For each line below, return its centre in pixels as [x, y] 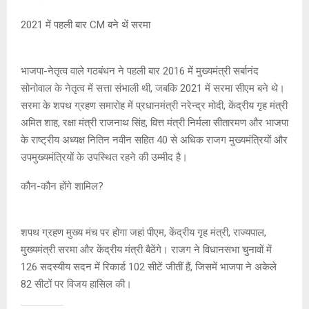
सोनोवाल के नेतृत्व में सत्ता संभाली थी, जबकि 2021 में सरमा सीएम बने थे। [153, 88]
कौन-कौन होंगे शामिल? [62, 186]
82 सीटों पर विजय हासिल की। [76, 284]
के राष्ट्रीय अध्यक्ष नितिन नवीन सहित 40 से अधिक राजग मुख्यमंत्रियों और [154, 140]
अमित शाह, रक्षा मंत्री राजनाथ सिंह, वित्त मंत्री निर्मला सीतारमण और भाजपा [154, 122]
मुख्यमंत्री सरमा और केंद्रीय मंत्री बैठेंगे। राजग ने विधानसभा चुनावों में [146, 249]
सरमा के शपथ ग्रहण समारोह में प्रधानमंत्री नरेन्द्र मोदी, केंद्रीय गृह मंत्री [154, 105]
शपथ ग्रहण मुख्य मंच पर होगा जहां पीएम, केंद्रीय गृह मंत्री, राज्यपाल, [143, 232]
